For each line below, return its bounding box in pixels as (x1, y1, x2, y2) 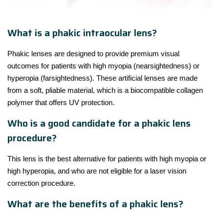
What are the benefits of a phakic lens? (7, 196, 183, 212)
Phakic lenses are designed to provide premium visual (7, 49, 179, 58)
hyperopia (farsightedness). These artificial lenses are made (7, 73, 197, 82)
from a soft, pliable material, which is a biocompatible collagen (7, 86, 203, 94)
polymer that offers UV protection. (7, 98, 114, 107)
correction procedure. (7, 178, 75, 187)
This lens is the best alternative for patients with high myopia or (7, 154, 206, 163)
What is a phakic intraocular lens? (7, 24, 157, 41)
